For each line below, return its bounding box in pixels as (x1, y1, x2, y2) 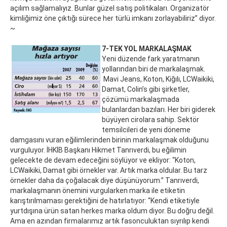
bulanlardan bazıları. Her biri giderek (102, 105, 215, 114)
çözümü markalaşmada (102, 95, 179, 104)
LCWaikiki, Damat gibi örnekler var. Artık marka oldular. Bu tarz (10, 166, 207, 175)
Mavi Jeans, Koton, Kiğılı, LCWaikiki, (102, 75, 214, 84)
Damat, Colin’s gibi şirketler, (102, 85, 190, 94)
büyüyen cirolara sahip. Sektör (102, 116, 199, 124)
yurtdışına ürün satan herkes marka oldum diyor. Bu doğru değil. (10, 207, 214, 215)
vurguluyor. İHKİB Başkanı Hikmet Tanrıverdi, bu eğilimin (10, 146, 186, 155)
